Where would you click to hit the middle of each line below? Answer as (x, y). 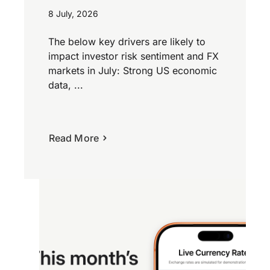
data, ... (66, 85)
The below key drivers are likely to (127, 42)
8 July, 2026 (73, 14)
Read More (74, 138)
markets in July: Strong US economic (133, 71)
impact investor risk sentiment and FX (133, 56)
